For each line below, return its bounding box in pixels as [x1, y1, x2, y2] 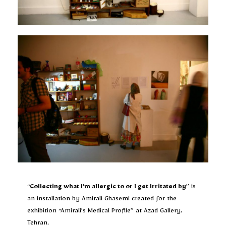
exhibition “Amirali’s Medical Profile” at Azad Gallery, [27, 208, 182, 216]
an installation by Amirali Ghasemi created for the [27, 196, 177, 204]
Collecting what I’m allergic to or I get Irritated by [30, 184, 186, 192]
